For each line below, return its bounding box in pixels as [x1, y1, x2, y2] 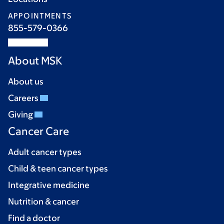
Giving [8, 109, 34, 119]
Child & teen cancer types [8, 163, 108, 173]
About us [8, 76, 43, 86]
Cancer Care [8, 125, 69, 137]
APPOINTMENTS [8, 11, 71, 20]
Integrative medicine [8, 180, 89, 190]
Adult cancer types [8, 147, 81, 157]
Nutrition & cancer [8, 196, 79, 206]
